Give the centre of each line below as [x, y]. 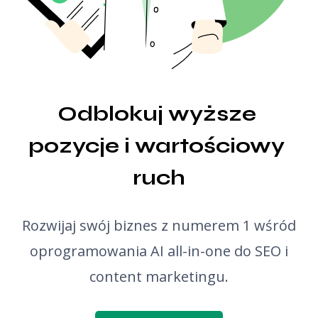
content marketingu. [159, 276]
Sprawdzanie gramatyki [79, 65]
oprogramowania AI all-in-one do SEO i [159, 251]
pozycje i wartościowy [157, 146]
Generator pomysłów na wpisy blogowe [120, 34]
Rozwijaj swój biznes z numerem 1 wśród [159, 225]
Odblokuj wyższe [157, 114]
